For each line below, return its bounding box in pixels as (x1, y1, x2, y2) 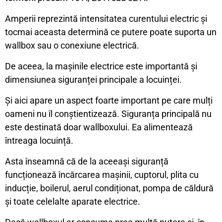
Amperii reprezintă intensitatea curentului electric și (5, 13, 207, 24)
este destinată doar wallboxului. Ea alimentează (5, 121, 193, 132)
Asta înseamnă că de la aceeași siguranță (5, 156, 168, 166)
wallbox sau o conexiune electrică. (5, 40, 139, 51)
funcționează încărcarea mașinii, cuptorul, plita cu (5, 169, 199, 180)
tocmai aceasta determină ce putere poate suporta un (5, 26, 217, 37)
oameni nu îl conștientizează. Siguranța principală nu (5, 108, 212, 119)
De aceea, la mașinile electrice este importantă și (5, 60, 197, 71)
